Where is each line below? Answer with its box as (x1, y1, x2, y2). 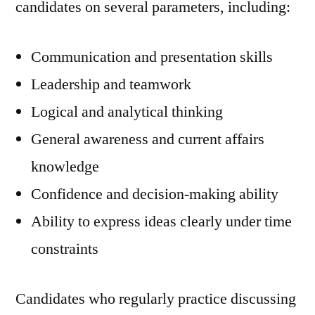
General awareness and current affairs (31, 129, 264, 149)
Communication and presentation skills (31, 47, 273, 67)
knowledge (31, 157, 99, 176)
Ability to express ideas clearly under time (31, 212, 292, 231)
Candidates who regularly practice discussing (15, 289, 296, 309)
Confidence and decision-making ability (31, 184, 278, 204)
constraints (31, 239, 98, 259)
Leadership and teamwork (31, 75, 191, 94)
